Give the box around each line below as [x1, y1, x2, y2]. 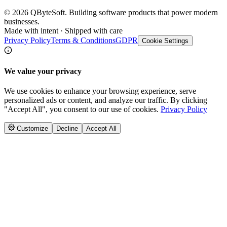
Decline [56, 124, 79, 132]
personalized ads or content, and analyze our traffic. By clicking [4, 96, 207, 105]
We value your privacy [4, 67, 82, 76]
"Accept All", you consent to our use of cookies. [4, 105, 159, 114]
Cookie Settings [142, 36, 188, 45]
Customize [17, 124, 49, 132]
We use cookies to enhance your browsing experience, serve [4, 87, 196, 96]
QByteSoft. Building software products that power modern [28, 8, 218, 17]
